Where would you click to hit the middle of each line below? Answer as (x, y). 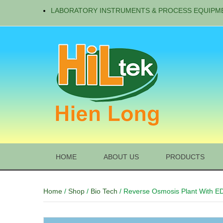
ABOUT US (121, 157)
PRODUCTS (185, 157)
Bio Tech (104, 191)
